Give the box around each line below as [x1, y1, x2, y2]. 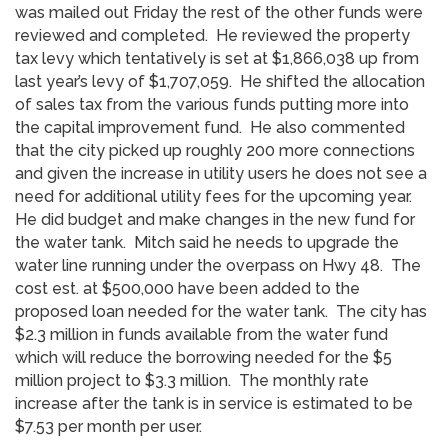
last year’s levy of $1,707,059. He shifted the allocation [15, 71, 425, 91]
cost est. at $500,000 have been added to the [15, 278, 360, 298]
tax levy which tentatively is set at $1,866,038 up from [15, 48, 419, 68]
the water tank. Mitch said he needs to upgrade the [15, 232, 399, 252]
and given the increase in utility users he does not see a [15, 163, 427, 183]
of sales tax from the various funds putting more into [15, 94, 409, 114]
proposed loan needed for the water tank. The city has [15, 301, 427, 321]
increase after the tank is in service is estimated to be [15, 393, 413, 413]
